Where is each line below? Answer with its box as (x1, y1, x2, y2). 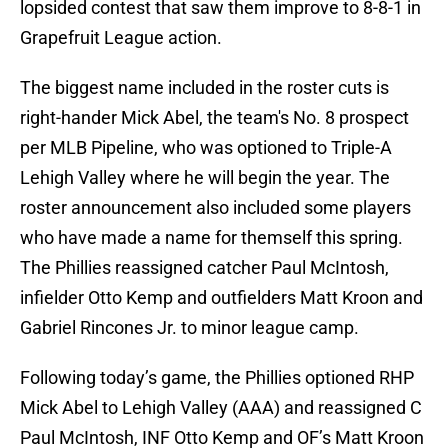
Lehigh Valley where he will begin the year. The (20, 167, 390, 189)
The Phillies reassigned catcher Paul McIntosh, (20, 257, 389, 279)
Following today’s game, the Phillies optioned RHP (20, 367, 414, 389)
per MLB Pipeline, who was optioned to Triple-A (20, 137, 392, 159)
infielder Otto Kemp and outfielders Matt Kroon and (20, 287, 423, 309)
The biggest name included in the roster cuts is (20, 77, 389, 99)
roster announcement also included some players (20, 197, 411, 219)
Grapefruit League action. (20, 27, 222, 49)
